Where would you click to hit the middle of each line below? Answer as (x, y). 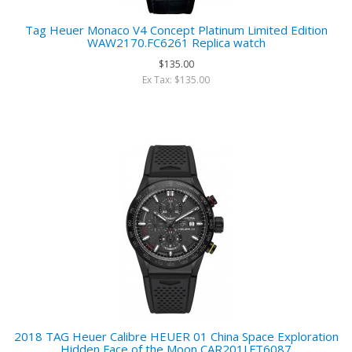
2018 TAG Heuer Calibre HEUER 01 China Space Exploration (176, 336)
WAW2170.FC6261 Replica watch (176, 42)
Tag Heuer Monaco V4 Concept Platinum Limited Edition (176, 30)
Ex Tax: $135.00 (176, 80)
